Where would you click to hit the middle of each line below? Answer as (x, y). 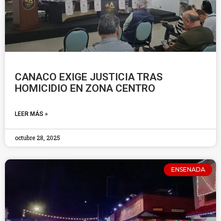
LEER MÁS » (31, 114)
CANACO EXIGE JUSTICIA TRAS (89, 77)
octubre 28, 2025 (37, 138)
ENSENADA (188, 170)
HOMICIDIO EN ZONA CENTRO (85, 88)
